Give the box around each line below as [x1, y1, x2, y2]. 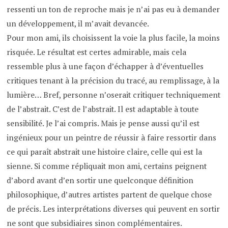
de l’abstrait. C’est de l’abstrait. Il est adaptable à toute [7, 103, 199, 115]
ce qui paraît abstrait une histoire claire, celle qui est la [7, 146, 203, 157]
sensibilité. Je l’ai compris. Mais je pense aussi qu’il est [7, 118, 200, 129]
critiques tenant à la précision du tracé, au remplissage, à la [7, 75, 220, 86]
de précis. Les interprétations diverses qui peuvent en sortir [7, 203, 220, 214]
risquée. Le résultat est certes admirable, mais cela [7, 46, 187, 58]
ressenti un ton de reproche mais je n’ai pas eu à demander [7, 4, 220, 15]
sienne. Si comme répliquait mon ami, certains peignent [7, 160, 207, 172]
